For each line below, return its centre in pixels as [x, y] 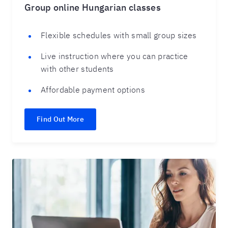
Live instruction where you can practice [115, 56]
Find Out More [60, 119]
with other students [79, 69]
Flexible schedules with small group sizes [120, 35]
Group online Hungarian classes [93, 7]
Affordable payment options [93, 90]
